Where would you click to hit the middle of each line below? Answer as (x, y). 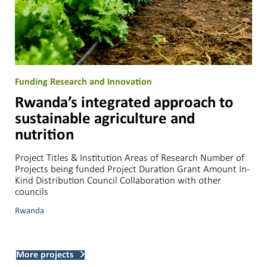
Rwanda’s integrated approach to (124, 103)
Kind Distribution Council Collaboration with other (118, 180)
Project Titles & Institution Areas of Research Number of (130, 157)
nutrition (44, 135)
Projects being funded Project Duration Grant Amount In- (132, 169)
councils (32, 191)
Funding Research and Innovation (83, 82)
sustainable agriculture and (105, 119)
